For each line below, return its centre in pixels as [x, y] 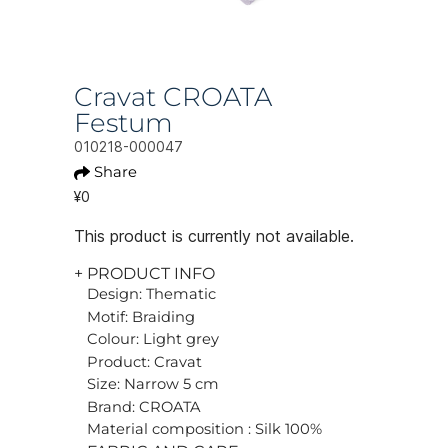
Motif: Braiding [141, 316]
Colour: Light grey [153, 339]
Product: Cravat [144, 361]
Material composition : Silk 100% [204, 429]
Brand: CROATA [144, 406]
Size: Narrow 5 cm [153, 384]
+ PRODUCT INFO [144, 273]
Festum [123, 123]
